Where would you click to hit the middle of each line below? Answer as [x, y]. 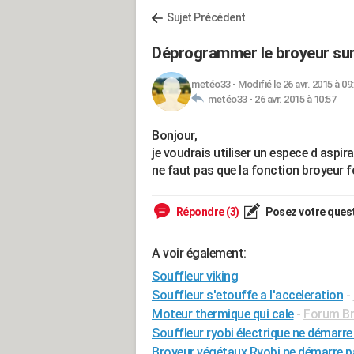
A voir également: [199, 253]
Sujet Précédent [206, 17]
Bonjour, [174, 136]
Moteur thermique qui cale [223, 314]
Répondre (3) [207, 212]
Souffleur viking [195, 276]
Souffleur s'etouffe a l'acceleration [247, 295]
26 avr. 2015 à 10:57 [295, 99]
